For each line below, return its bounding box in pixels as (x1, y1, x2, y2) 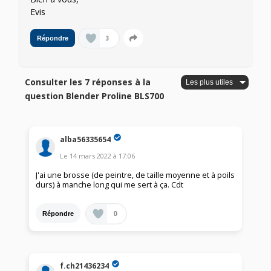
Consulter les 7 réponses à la (25, 76, 151, 88)
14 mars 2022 (70, 151, 112, 161)
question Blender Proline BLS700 (25, 90, 165, 102)
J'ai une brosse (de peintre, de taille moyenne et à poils (36, 170, 235, 181)
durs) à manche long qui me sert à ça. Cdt (36, 180, 184, 191)
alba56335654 (60, 134, 111, 145)
